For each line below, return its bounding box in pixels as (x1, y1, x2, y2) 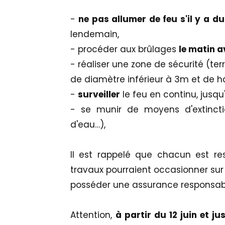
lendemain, (70, 28, 119, 40)
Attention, (70, 208, 116, 221)
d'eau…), (70, 118, 105, 131)
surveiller (77, 88, 120, 100)
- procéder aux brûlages (70, 43, 179, 55)
